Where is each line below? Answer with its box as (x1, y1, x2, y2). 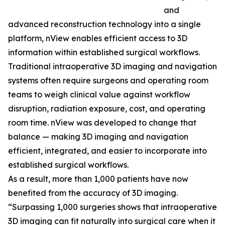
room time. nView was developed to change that (8, 118, 196, 128)
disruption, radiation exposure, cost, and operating (8, 103, 205, 114)
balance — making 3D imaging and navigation (8, 132, 188, 142)
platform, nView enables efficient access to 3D (8, 33, 187, 44)
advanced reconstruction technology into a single (8, 19, 201, 30)
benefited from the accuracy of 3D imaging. (8, 188, 178, 198)
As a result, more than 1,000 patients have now (8, 174, 188, 184)
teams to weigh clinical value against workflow (8, 89, 190, 100)
